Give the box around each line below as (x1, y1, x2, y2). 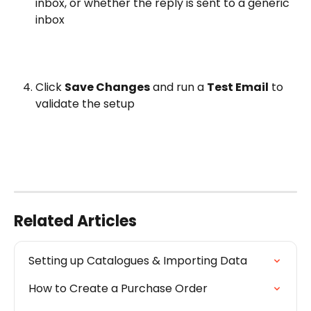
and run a (150, 78, 207, 95)
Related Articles (14, 210, 137, 233)
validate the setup (35, 95, 135, 112)
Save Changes (65, 78, 150, 95)
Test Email (207, 78, 269, 95)
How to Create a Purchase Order (28, 280, 208, 297)
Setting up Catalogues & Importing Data (28, 253, 247, 269)
